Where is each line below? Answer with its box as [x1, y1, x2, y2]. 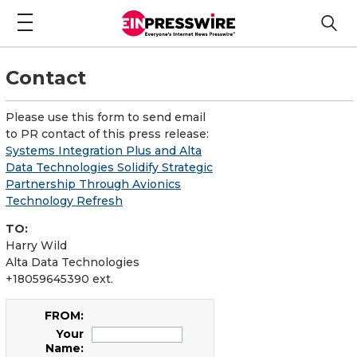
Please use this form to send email [6, 109, 206, 124]
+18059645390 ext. [6, 271, 113, 286]
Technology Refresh [6, 193, 123, 208]
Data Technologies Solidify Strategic [6, 159, 213, 175]
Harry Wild [6, 237, 67, 253]
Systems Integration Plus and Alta [6, 143, 202, 158]
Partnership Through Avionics [6, 176, 181, 191]
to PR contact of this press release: [6, 126, 209, 141]
